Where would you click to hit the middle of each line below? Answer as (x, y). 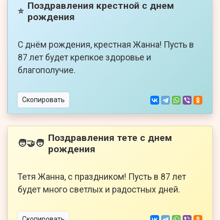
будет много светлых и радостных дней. (99, 190)
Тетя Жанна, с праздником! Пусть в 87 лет (102, 177)
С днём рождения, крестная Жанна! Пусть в (106, 45)
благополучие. (47, 70)
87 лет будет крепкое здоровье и (84, 58)
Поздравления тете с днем (110, 138)
